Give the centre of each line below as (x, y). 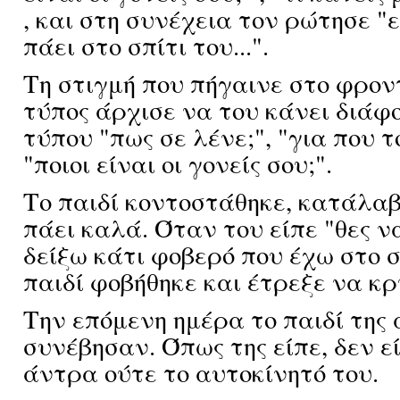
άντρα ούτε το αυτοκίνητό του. (201, 372)
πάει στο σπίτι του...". (146, 46)
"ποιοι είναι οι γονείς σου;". (178, 163)
